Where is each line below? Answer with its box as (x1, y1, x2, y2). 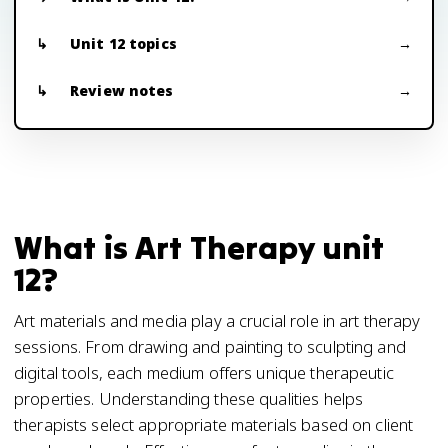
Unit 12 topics (70, 34, 177, 53)
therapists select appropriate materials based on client (14, 413, 414, 436)
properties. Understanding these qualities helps (14, 387, 364, 410)
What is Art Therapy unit (14, 227, 385, 268)
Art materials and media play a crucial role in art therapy (14, 309, 421, 332)
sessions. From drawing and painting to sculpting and (14, 335, 406, 358)
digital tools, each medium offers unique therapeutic (14, 361, 394, 384)
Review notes (70, 81, 174, 100)
